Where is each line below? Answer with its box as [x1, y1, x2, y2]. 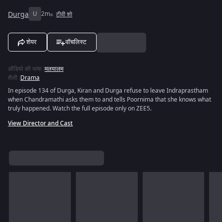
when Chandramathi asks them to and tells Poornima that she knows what [8, 95, 211, 104]
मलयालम [45, 64, 63, 73]
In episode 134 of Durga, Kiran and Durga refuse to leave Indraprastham [8, 86, 208, 95]
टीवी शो [56, 10, 72, 19]
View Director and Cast [8, 119, 73, 128]
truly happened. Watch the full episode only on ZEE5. [8, 104, 152, 113]
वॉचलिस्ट [65, 38, 86, 46]
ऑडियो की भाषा [8, 64, 42, 73]
